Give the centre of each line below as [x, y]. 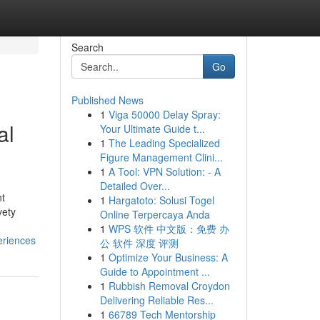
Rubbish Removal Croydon [169, 286]
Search [87, 47]
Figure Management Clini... [161, 157]
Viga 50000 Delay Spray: [164, 114]
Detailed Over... [135, 186]
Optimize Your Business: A [168, 257]
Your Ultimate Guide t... [152, 129]
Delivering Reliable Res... [156, 300]
